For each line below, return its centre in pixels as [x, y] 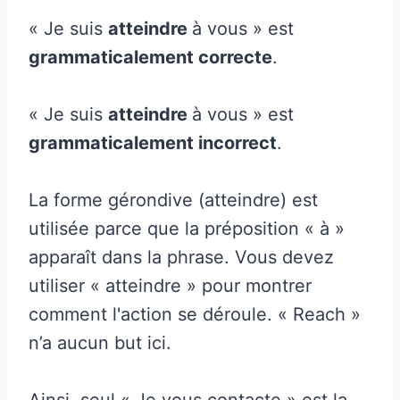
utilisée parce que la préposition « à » [187, 228]
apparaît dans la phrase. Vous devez [181, 257]
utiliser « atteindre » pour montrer [170, 285]
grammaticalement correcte [150, 57]
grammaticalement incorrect [153, 142]
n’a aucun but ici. [100, 342]
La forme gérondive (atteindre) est [173, 200]
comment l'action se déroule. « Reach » [195, 314]
